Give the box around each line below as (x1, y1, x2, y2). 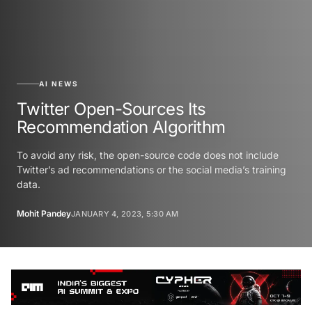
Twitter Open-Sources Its (17, 98, 206, 119)
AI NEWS (39, 79, 79, 88)
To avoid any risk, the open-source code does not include (17, 148, 279, 161)
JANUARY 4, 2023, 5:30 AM (71, 208, 179, 219)
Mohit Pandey (17, 208, 71, 219)
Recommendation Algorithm (17, 116, 226, 137)
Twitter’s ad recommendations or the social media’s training (17, 163, 286, 175)
